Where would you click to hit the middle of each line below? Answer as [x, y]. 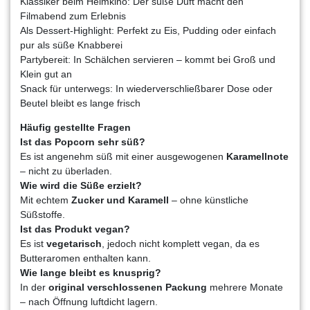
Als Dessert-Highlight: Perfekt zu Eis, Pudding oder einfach [148, 30]
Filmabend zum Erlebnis [73, 16]
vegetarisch [74, 243]
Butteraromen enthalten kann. [85, 258]
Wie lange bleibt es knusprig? [91, 272]
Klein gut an [46, 74]
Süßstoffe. [43, 214]
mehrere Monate [245, 287]
